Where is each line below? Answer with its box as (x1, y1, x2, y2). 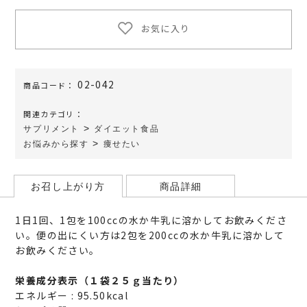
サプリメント (23, 124, 80, 134)
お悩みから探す (23, 139, 89, 149)
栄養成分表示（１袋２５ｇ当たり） (15, 273, 184, 287)
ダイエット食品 (93, 124, 160, 134)
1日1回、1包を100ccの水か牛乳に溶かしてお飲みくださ (15, 212, 287, 227)
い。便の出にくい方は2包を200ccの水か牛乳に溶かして (15, 228, 285, 242)
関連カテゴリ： (23, 108, 84, 120)
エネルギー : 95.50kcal (15, 288, 129, 302)
